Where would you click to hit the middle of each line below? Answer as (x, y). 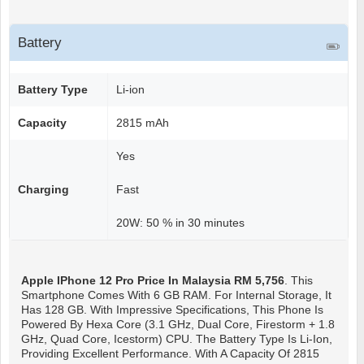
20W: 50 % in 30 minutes (180, 223)
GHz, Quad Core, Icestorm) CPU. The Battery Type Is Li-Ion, (177, 339)
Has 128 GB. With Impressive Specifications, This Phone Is (172, 310)
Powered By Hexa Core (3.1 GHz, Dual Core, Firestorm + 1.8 (178, 325)
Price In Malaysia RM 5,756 (211, 281)
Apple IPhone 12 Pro (79, 281)
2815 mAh (143, 123)
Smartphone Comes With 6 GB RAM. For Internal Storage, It (176, 295)
